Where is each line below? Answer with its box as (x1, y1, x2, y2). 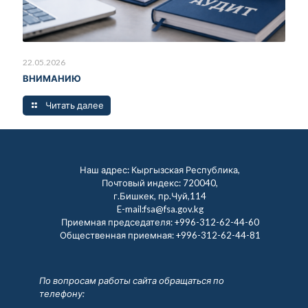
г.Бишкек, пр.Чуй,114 (113, 190, 207, 201)
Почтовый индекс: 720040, (102, 177, 219, 188)
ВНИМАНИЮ (23, 72, 87, 84)
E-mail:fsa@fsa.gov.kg (116, 203, 203, 214)
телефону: (38, 287, 85, 299)
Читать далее (45, 99, 104, 111)
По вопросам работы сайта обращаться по (38, 274, 224, 286)
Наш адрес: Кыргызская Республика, (80, 164, 241, 175)
